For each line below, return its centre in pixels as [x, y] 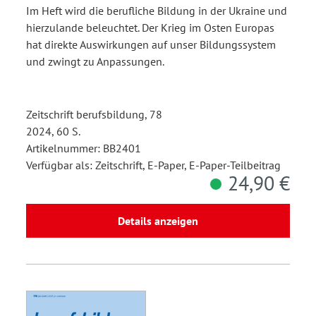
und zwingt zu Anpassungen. [95, 61]
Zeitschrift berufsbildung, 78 [94, 114]
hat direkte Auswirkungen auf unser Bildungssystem [151, 44]
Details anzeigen [158, 220]
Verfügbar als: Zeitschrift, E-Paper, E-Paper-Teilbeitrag [153, 165]
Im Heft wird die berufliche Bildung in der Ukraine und [157, 10]
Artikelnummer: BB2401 [84, 148]
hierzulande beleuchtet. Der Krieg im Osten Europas [150, 27]
